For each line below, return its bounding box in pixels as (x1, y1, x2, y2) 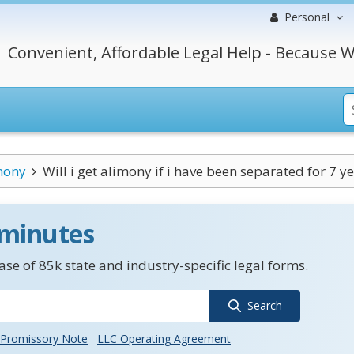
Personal (284, 9, 330, 24)
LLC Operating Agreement (97, 331, 231, 346)
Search (247, 298, 282, 313)
